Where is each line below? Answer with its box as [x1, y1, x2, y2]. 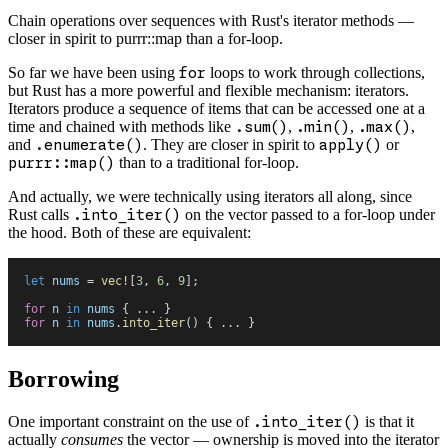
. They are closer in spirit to [143, 135, 319, 153]
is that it [361, 412, 414, 430]
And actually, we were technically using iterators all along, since [8, 187, 412, 205]
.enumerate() [35, 135, 143, 153]
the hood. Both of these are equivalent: [8, 223, 251, 241]
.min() [296, 117, 350, 135]
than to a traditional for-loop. [115, 153, 299, 171]
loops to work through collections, [206, 63, 425, 81]
